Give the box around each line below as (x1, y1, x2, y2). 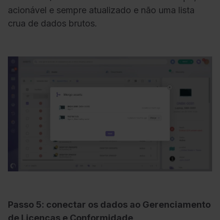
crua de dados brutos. (8, 18, 97, 28)
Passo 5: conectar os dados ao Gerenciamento (8, 199, 211, 210)
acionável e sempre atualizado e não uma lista (8, 4, 194, 15)
